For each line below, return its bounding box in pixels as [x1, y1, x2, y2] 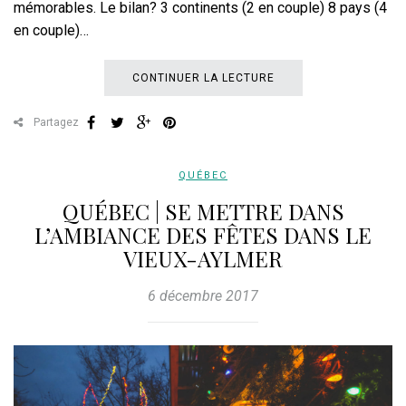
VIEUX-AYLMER [123, 244, 283, 274]
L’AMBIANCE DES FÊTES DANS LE [34, 220, 372, 250]
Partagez [31, 116, 79, 130]
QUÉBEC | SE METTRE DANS [62, 197, 344, 227]
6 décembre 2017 [148, 287, 258, 305]
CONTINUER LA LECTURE [131, 72, 275, 85]
